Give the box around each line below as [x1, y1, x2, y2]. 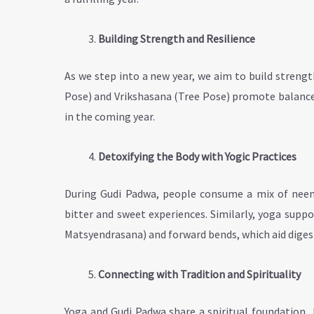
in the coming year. [64, 109, 155, 123]
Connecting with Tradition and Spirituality [98, 266, 301, 281]
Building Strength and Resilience [98, 31, 255, 46]
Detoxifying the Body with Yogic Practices [98, 149, 296, 163]
